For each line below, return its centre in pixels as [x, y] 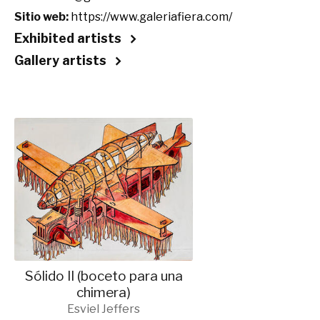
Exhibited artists [68, 38]
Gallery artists [60, 60]
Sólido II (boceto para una [104, 276]
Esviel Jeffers [104, 309]
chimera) [104, 292]
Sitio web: [41, 16]
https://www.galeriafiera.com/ [151, 16]
